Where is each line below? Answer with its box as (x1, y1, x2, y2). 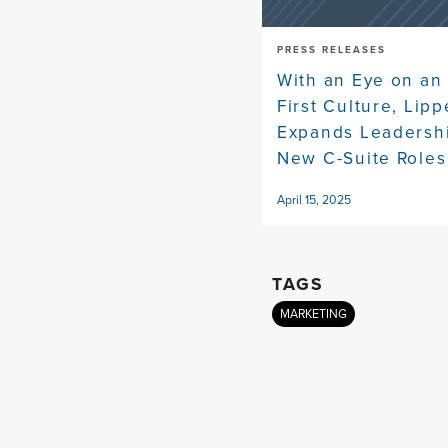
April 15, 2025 (277, 191, 351, 210)
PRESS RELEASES (277, 42, 386, 58)
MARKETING (280, 305, 347, 324)
